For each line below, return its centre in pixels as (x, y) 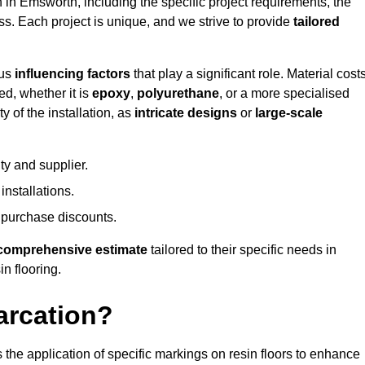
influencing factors (73, 74)
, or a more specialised (284, 94)
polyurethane (178, 94)
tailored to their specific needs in (242, 250)
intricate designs (186, 113)
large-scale (289, 113)
